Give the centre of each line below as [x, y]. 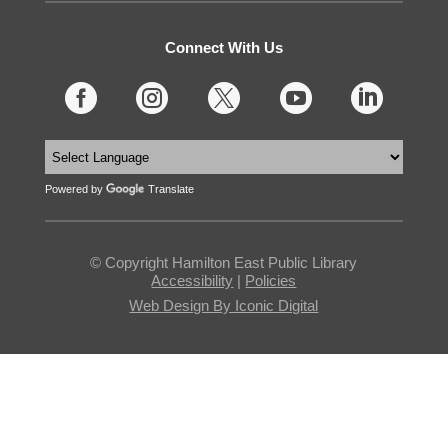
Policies [271, 280]
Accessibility [192, 280]
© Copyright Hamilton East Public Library [224, 262]
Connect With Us [223, 47]
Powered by [75, 189]
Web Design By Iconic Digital [224, 305]
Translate [170, 189]
